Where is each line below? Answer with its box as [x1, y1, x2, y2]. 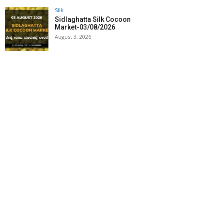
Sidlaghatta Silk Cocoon [55, 15, 131, 24]
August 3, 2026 [55, 33, 91, 41]
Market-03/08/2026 [55, 23, 115, 31]
